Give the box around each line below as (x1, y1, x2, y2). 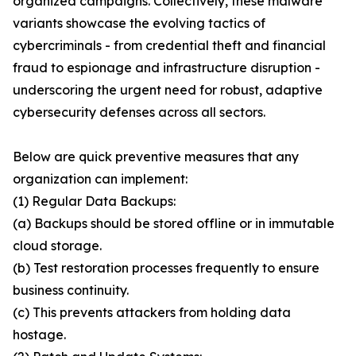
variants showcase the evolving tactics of (13, 15, 265, 32)
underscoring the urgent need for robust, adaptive (13, 82, 323, 99)
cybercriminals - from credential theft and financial (13, 37, 326, 54)
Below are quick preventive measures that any (13, 149, 299, 165)
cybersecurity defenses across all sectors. (13, 104, 265, 121)
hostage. (13, 327, 66, 343)
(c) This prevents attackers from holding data (13, 304, 291, 321)
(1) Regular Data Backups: (13, 193, 176, 210)
